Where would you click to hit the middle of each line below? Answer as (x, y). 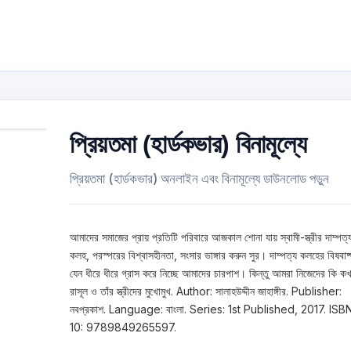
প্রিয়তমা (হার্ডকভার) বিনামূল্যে (188, 144)
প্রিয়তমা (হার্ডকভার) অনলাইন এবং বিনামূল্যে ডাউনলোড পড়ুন (199, 179)
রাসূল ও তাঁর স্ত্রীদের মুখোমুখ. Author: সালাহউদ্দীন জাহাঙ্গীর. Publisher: (206, 291)
